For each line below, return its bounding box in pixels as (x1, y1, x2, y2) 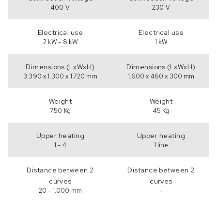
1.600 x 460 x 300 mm (127, 72, 195, 80)
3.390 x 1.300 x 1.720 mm (23, 72, 97, 80)
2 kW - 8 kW (43, 37, 78, 46)
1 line (154, 140, 169, 149)
